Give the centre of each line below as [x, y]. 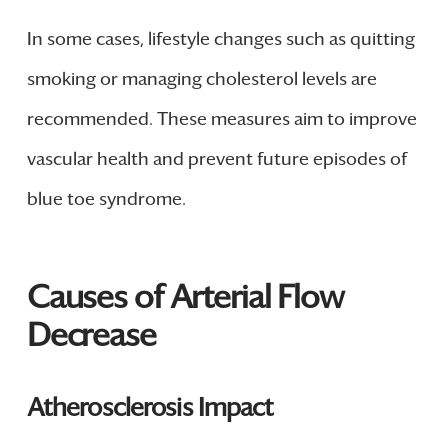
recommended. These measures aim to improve [221, 119]
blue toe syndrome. [106, 199]
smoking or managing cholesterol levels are [201, 79]
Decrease [91, 334]
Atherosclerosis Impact [150, 407]
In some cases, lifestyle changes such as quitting [220, 39]
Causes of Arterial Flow [185, 296]
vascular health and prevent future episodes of [216, 159]
